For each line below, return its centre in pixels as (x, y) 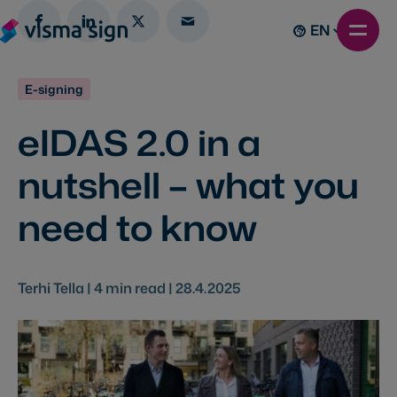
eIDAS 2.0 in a (139, 142)
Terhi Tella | (56, 288)
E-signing (54, 90)
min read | (139, 288)
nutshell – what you (188, 184)
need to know (137, 227)
